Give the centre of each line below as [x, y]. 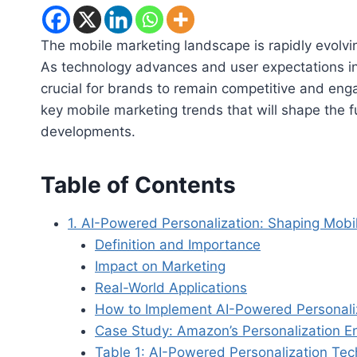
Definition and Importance [178, 244]
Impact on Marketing [160, 266]
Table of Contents [138, 184]
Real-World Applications [171, 287]
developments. [88, 131]
